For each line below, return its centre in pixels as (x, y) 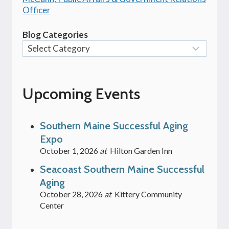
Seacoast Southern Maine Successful (122, 169)
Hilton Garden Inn (141, 150)
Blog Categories (55, 35)
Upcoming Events (81, 94)
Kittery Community (148, 194)
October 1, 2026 (69, 150)
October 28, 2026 (71, 194)
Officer (37, 10)
